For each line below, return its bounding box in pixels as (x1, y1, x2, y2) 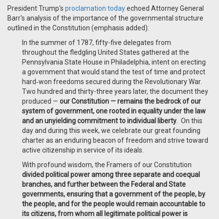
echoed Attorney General (125, 4, 204, 13)
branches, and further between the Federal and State (22, 180, 186, 189)
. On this (176, 117, 202, 125)
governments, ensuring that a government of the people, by (22, 190, 205, 198)
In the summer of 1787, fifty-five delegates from (22, 39, 171, 47)
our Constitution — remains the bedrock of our (60, 97, 201, 106)
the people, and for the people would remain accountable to (22, 200, 205, 208)
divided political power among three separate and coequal (22, 171, 200, 179)
